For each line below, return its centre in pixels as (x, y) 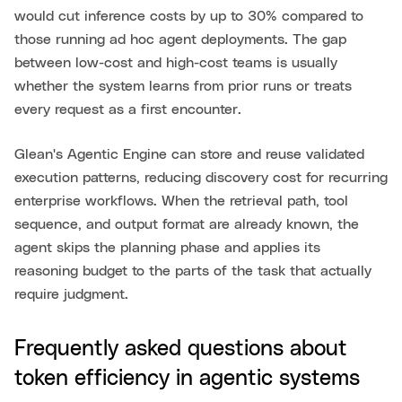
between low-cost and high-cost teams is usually (176, 63)
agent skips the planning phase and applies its (167, 248)
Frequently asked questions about (181, 350)
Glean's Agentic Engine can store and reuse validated (189, 155)
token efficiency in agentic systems (187, 379)
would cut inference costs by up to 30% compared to (189, 17)
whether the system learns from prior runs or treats (183, 87)
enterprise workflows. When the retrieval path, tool (181, 201)
